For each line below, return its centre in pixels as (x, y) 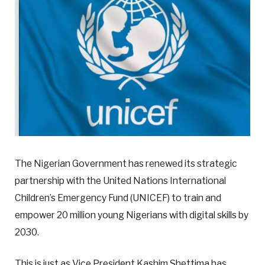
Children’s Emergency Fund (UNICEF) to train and (118, 198)
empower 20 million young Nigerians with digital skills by (132, 215)
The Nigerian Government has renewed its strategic (126, 164)
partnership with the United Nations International (120, 181)
